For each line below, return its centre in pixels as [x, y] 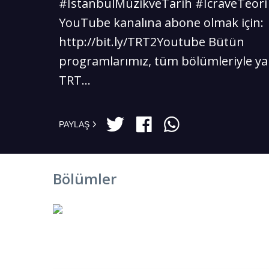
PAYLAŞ [74, 124]
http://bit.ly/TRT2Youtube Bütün [152, 42]
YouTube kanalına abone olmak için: [162, 23]
